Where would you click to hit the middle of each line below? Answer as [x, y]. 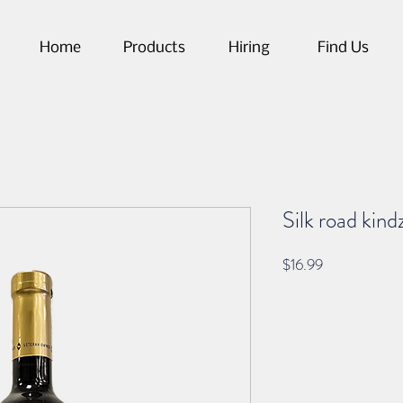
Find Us [343, 48]
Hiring [249, 48]
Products [154, 48]
